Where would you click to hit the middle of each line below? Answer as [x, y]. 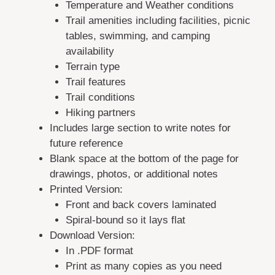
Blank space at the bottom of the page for [144, 159]
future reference [86, 144]
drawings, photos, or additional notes [134, 174]
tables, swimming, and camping [137, 36]
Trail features [95, 82]
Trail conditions [100, 98]
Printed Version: [86, 190]
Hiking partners [100, 113]
